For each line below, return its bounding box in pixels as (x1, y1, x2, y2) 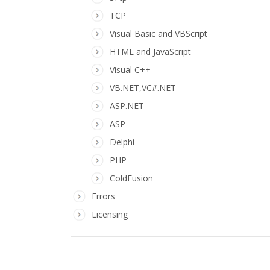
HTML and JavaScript (110, 46, 191, 57)
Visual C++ (110, 64, 151, 75)
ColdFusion (110, 172, 153, 184)
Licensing (92, 209, 128, 220)
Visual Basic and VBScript (110, 28, 207, 39)
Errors (92, 190, 115, 202)
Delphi (110, 136, 134, 148)
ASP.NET (110, 100, 144, 111)
